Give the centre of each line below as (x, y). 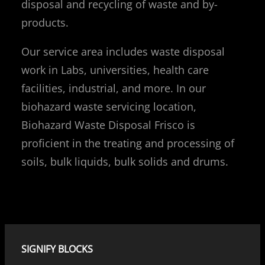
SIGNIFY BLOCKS (57, 249)
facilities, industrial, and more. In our (114, 88)
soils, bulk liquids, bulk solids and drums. (125, 162)
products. (45, 23)
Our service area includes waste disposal (123, 52)
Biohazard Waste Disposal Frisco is (108, 125)
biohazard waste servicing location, (109, 107)
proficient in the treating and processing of (128, 143)
